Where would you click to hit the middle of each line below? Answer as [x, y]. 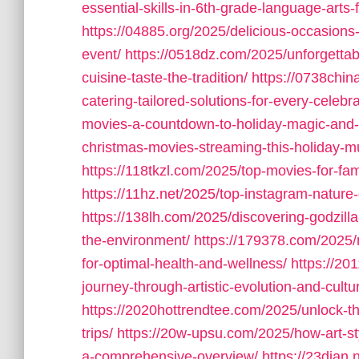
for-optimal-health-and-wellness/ [184, 264]
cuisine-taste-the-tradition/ [165, 78]
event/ [101, 54]
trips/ [97, 333]
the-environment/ [136, 240]
